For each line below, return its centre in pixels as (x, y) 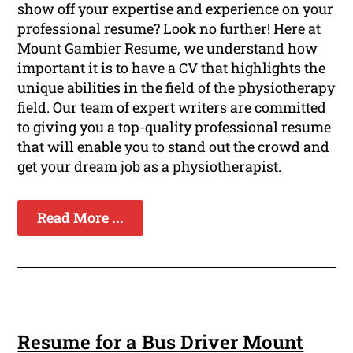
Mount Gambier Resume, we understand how (168, 48)
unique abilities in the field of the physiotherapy (176, 88)
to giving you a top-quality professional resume (175, 127)
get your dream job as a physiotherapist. (150, 167)
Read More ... (81, 218)
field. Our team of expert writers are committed (172, 108)
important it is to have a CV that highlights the (172, 68)
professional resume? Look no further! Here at (169, 29)
